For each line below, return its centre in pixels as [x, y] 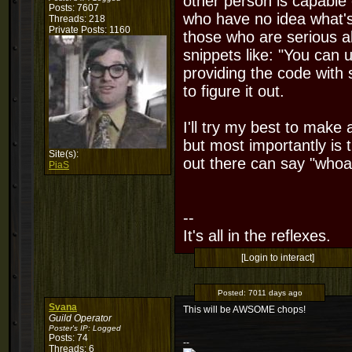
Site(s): [64, 154]
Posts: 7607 [74, 8]
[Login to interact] [277, 258]
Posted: [233, 293]
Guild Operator [80, 318]
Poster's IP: [71, 328]
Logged [107, 328]
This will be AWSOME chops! [244, 310]
